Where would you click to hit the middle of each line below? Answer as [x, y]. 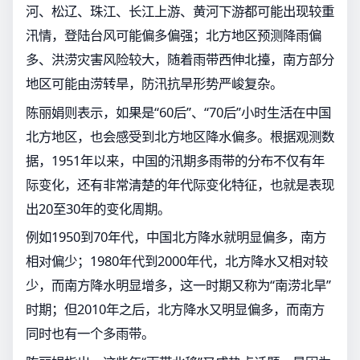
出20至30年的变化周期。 [98, 208]
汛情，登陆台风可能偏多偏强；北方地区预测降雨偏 [174, 35]
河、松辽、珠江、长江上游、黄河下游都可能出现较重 [180, 11]
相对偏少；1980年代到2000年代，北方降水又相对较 [177, 261]
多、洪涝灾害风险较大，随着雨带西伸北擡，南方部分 [180, 59]
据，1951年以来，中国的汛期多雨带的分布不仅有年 [175, 160]
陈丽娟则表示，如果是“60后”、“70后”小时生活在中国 [178, 112]
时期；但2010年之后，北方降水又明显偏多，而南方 [175, 309]
